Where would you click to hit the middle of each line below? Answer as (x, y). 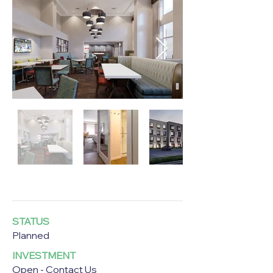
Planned (31, 235)
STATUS (31, 221)
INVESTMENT (44, 255)
